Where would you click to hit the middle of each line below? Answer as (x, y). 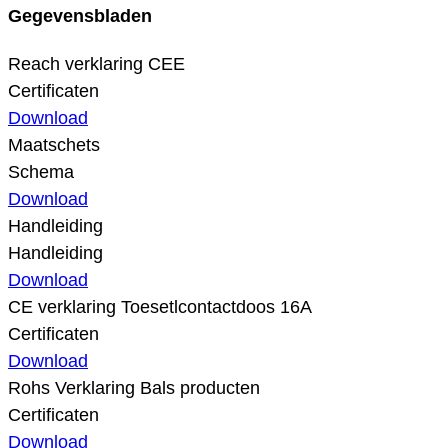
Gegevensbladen (80, 15)
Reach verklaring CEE (96, 63)
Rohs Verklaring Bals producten (134, 387)
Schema (41, 171)
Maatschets (54, 144)
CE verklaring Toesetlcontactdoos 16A (160, 306)
